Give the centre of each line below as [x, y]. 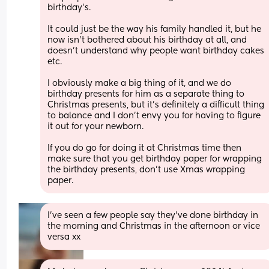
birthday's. [69, 8]
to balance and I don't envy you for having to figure [154, 116]
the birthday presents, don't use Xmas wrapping [147, 170]
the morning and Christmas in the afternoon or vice [154, 226]
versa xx [64, 237]
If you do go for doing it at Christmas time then [145, 148]
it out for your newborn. [96, 126]
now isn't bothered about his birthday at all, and [147, 40]
